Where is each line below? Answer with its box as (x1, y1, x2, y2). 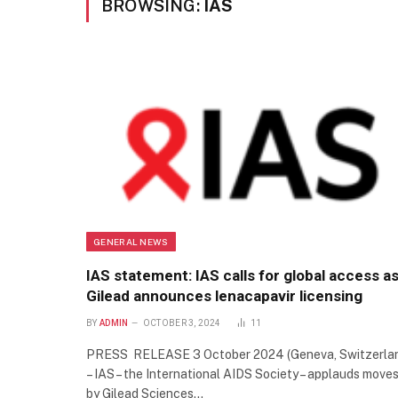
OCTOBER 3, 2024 (142, 318, 221, 329)
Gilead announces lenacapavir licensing (86, 287, 362, 306)
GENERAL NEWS (93, 236, 169, 248)
